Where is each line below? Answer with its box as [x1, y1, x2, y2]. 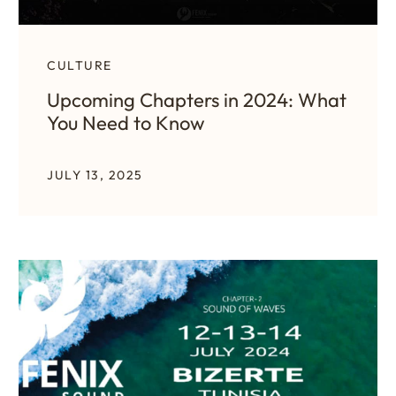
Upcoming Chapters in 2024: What [47, 87, 346, 112]
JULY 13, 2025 [47, 166, 143, 183]
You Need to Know [47, 110, 205, 135]
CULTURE [47, 57, 112, 73]
